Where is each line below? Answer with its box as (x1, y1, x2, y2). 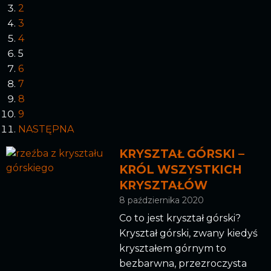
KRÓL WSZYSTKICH (119, 162, 242, 177)
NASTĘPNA (18, 123, 74, 135)
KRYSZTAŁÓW (119, 178, 207, 192)
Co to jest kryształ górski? (119, 212, 241, 224)
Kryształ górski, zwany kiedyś (119, 227, 258, 240)
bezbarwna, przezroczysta (119, 258, 247, 270)
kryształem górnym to (119, 243, 226, 255)
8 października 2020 (119, 194, 204, 206)
